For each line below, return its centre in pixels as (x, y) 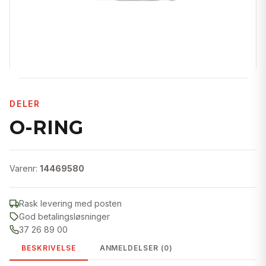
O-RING (46, 127)
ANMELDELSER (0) (136, 248)
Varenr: (25, 168)
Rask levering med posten (70, 203)
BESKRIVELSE (49, 248)
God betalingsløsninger (64, 216)
